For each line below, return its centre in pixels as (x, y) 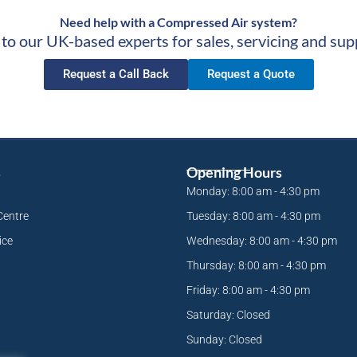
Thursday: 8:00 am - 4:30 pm (256, 266)
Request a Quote (251, 75)
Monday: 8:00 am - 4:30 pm (253, 192)
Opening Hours (234, 173)
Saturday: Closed (228, 315)
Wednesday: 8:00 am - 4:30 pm (262, 241)
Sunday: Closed (224, 340)
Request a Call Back (116, 75)
